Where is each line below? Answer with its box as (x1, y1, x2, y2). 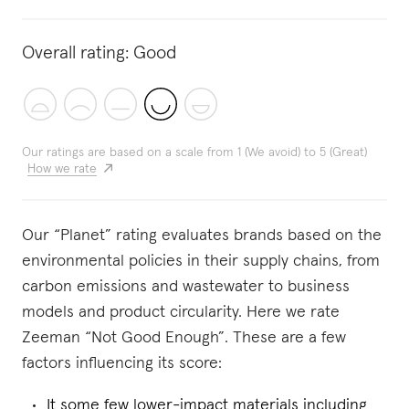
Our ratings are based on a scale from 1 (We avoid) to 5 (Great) (22, 146, 367, 159)
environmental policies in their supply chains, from (22, 253, 380, 269)
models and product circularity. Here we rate (22, 304, 340, 320)
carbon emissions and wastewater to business (22, 278, 350, 295)
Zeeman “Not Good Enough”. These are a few (22, 330, 346, 346)
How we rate (27, 163, 97, 175)
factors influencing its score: (22, 355, 222, 372)
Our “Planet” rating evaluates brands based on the (22, 227, 382, 244)
